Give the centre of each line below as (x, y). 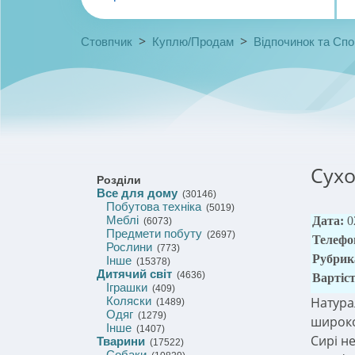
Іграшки (127, 287)
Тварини (121, 341)
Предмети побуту (154, 233)
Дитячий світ (134, 274)
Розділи (119, 180)
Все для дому (137, 193)
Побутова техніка (154, 206)
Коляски (129, 301)
